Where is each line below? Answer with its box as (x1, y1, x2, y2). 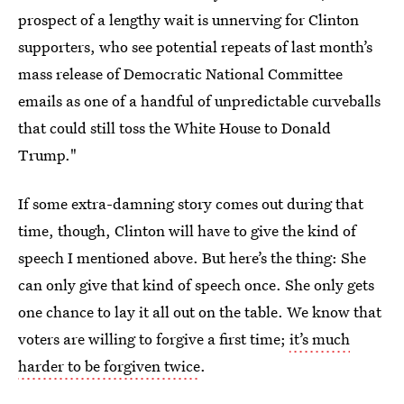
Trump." (18, 144, 77, 166)
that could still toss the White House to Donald (18, 117, 331, 139)
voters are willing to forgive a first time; (18, 328, 289, 350)
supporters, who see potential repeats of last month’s (18, 36, 372, 58)
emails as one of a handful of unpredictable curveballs (18, 90, 381, 112)
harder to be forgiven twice (18, 355, 200, 377)
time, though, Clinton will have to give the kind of (18, 220, 356, 242)
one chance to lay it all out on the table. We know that (18, 301, 381, 323)
